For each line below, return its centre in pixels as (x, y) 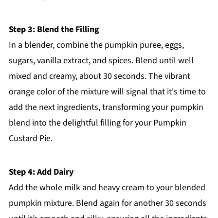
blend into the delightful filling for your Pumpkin (97, 123)
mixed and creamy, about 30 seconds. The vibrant (99, 76)
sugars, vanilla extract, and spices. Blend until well (101, 61)
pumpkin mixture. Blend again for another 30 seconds (107, 203)
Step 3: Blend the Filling (54, 30)
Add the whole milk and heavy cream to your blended (107, 188)
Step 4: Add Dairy (41, 172)
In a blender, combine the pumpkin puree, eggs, (96, 45)
